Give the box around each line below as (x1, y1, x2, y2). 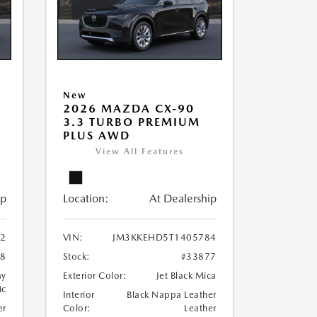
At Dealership (149, 192, 217, 206)
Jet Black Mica (156, 270, 217, 282)
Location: (62, 192, 109, 206)
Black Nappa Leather (127, 289, 217, 301)
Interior (62, 289, 95, 301)
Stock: (62, 251, 91, 263)
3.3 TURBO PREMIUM (62, 115, 200, 129)
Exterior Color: (62, 270, 127, 282)
